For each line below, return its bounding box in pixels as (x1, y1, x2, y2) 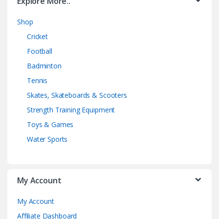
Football (27, 46, 52, 56)
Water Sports (27, 134, 68, 144)
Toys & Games (27, 119, 74, 129)
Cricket (27, 31, 48, 41)
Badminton (27, 61, 62, 70)
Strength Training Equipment (27, 105, 115, 114)
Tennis (27, 75, 48, 85)
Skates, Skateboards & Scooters (27, 90, 127, 100)
